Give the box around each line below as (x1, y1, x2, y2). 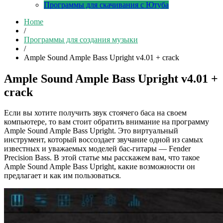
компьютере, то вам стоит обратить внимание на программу (4, 117, 209, 126)
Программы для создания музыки (24, 35, 138, 44)
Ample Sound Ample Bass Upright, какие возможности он (4, 162, 195, 171)
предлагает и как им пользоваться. (4, 171, 121, 180)
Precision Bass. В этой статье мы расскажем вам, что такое (4, 153, 200, 162)
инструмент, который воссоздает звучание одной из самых (4, 135, 203, 144)
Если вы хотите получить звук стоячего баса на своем (4, 109, 187, 117)
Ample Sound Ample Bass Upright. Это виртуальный (4, 126, 178, 135)
